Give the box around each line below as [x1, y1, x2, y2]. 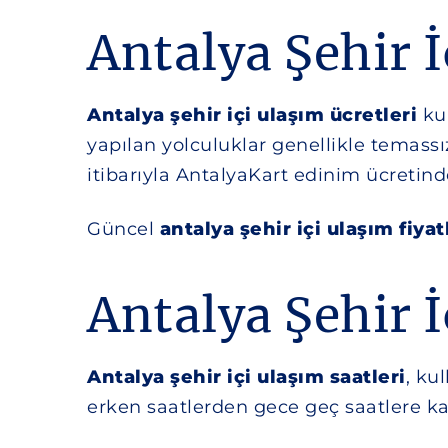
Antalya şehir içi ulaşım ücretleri [87, 104, 417, 126]
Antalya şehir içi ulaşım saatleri [87, 366, 406, 388]
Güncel [87, 218, 160, 240]
